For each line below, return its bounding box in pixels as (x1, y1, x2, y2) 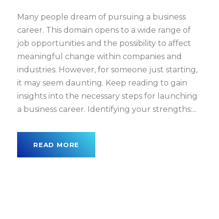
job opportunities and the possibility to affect (17, 39, 191, 48)
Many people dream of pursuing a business (17, 12, 186, 22)
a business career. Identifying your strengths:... (17, 105, 197, 114)
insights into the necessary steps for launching (17, 91, 197, 101)
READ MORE (33, 141, 80, 149)
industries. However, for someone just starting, (17, 65, 197, 74)
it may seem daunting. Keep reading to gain (17, 78, 187, 88)
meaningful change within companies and (17, 52, 182, 61)
